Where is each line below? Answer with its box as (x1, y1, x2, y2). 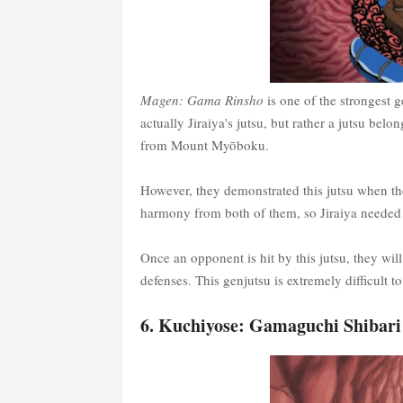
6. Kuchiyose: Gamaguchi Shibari (139, 312, 401, 339)
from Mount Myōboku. (139, 136, 269, 155)
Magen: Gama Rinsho (139, 91, 264, 110)
